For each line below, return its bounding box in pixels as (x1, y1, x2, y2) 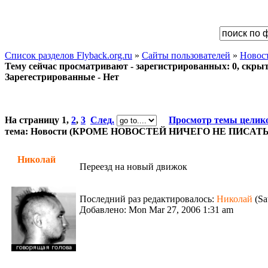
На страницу (5, 115, 62, 125)
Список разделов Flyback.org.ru (5, 50, 132, 60)
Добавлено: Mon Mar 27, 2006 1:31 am (80, 205, 233, 215)
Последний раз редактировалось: (80, 194, 217, 204)
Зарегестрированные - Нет (5, 72, 119, 82)
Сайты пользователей (142, 50, 230, 60)
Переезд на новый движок (80, 162, 187, 172)
